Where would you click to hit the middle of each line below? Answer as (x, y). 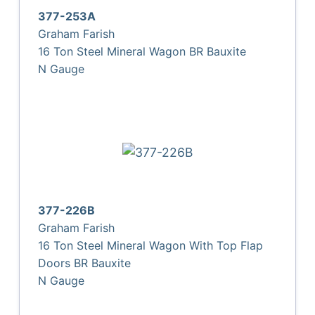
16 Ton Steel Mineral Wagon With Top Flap (151, 245)
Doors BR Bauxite (85, 263)
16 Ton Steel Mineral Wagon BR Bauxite (142, 51)
